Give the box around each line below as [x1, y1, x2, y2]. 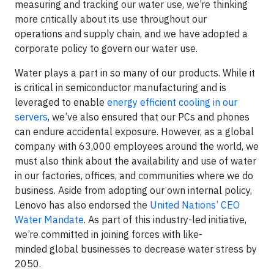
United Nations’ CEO [150, 199, 240, 211]
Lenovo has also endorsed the [15, 199, 150, 211]
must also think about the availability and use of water [15, 155, 256, 167]
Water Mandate [15, 213, 84, 226]
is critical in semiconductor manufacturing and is [15, 81, 226, 94]
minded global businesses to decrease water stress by [15, 243, 257, 255]
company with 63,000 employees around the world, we [15, 140, 259, 152]
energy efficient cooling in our [107, 96, 237, 108]
